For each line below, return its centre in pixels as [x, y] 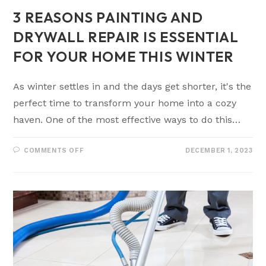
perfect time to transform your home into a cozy [125, 103]
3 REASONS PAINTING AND [108, 18]
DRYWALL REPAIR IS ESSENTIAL [126, 37]
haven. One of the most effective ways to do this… [127, 120]
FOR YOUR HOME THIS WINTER [123, 57]
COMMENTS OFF [54, 151]
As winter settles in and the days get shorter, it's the [132, 87]
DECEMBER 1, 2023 [219, 151]
